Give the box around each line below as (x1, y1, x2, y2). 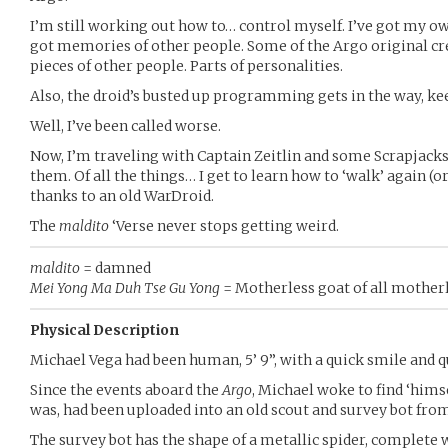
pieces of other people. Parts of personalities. (30, 57, 343, 75)
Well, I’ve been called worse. (30, 117, 221, 135)
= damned (80, 259, 151, 277)
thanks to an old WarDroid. (30, 187, 214, 205)
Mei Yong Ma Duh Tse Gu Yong (30, 279, 220, 297)
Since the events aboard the (30, 381, 222, 399)
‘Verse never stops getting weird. (109, 217, 339, 235)
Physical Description (30, 321, 179, 339)
